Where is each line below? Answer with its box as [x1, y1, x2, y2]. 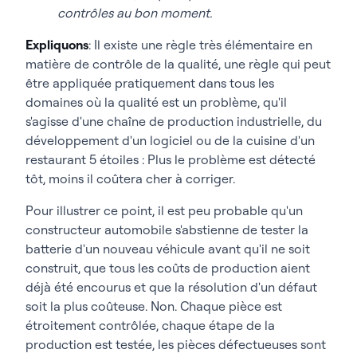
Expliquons [25, 36, 88, 53]
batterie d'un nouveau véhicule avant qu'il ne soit [25, 240, 310, 257]
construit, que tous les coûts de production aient [25, 259, 310, 276]
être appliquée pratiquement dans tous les [25, 74, 274, 91]
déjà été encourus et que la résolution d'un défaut [25, 278, 317, 295]
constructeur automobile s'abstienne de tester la [25, 221, 308, 237]
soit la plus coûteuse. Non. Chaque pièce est [25, 297, 282, 314]
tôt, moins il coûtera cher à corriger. [25, 170, 235, 186]
